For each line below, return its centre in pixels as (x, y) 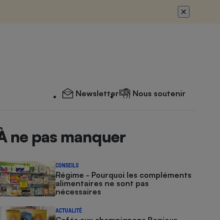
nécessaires (79, 192)
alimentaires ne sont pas (102, 183)
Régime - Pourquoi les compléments (124, 175)
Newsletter (97, 93)
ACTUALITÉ (69, 210)
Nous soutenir (159, 93)
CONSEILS (67, 165)
